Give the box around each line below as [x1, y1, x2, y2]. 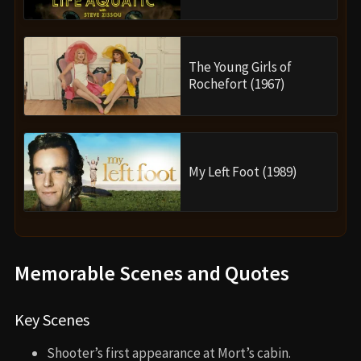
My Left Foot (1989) [189, 162, 297, 180]
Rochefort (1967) [189, 75, 285, 93]
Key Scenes [15, 309, 89, 330]
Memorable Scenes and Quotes [15, 259, 289, 286]
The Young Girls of [189, 58, 292, 77]
